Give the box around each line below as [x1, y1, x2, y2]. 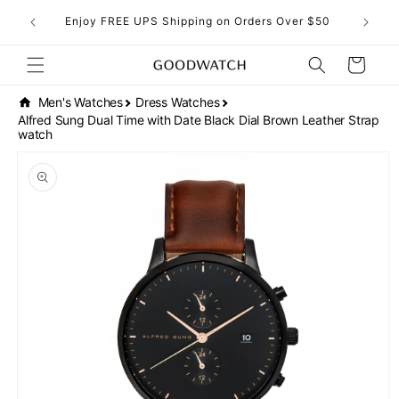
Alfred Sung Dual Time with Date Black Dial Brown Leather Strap [18, 112, 379, 128]
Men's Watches [37, 94, 123, 110]
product [12, 158, 68, 175]
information [12, 174, 94, 191]
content [26, 19, 80, 37]
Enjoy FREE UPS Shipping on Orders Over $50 [65, 14, 330, 28]
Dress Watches [135, 94, 220, 110]
